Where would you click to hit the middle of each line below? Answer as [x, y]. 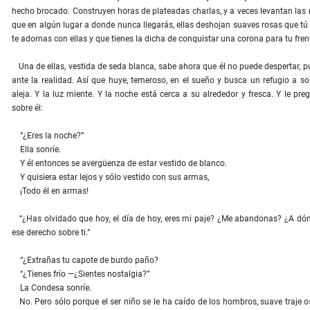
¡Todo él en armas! [50, 191]
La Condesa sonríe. [52, 288]
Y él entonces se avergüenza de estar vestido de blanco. [119, 164]
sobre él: [27, 108]
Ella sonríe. [36, 150]
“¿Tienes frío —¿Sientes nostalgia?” [81, 274]
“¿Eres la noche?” [48, 136]
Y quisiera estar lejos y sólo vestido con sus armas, [110, 177]
